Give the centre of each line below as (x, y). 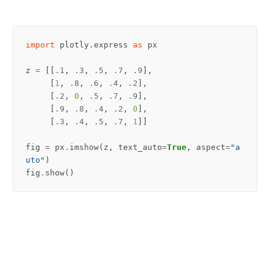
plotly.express (94, 45)
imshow (84, 147)
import (40, 45)
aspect (211, 147)
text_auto (140, 147)
